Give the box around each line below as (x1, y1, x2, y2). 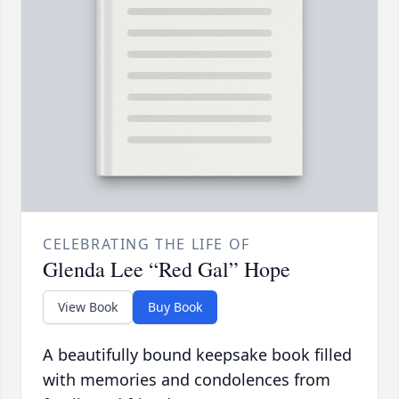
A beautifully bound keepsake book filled (43, 344, 352, 366)
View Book (58, 298, 118, 316)
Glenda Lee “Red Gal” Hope (43, 255, 290, 284)
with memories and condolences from (43, 369, 330, 391)
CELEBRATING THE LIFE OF (43, 234, 250, 255)
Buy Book (148, 298, 202, 316)
